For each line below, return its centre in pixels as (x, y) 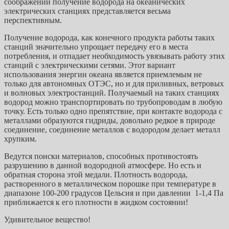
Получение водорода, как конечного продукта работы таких (109, 37)
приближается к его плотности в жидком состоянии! (96, 202)
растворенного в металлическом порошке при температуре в (110, 184)
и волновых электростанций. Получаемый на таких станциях (112, 93)
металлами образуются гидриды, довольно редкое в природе (110, 120)
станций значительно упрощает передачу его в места (96, 47)
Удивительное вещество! (47, 219)
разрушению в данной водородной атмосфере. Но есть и (103, 165)
